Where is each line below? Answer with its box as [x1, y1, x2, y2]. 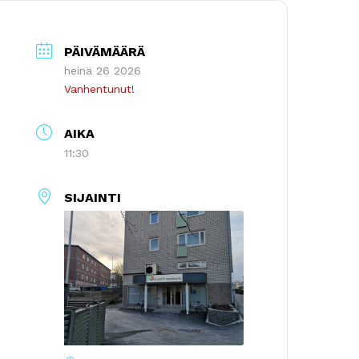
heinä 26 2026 [64, 64, 142, 77]
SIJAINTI [64, 190, 122, 205]
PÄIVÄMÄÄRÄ [64, 44, 146, 59]
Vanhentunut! [64, 83, 135, 95]
